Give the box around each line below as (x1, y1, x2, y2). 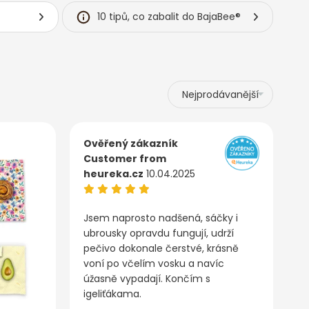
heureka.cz (83, 167, 143, 181)
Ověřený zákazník (83, 137, 178, 151)
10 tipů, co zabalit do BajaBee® (97, 10, 241, 24)
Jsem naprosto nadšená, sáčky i (83, 211, 238, 226)
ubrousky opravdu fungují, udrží (83, 226, 234, 241)
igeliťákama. (83, 287, 141, 301)
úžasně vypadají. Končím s (83, 272, 210, 286)
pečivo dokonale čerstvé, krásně (83, 241, 239, 256)
